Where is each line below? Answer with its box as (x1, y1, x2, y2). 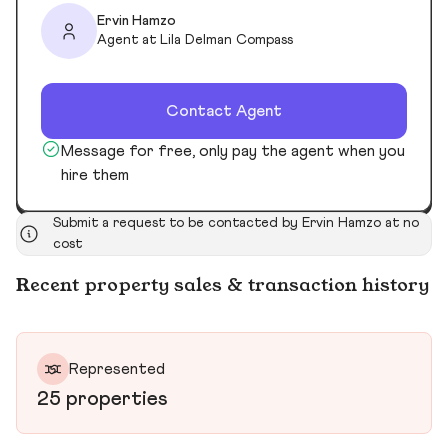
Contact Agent (166, 103, 282, 120)
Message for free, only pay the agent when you (61, 143, 405, 160)
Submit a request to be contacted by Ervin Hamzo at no (53, 216, 419, 231)
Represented (69, 361, 165, 378)
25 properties (37, 389, 167, 410)
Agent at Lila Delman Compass (97, 33, 293, 48)
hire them (61, 167, 129, 184)
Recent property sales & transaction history (16, 277, 429, 296)
